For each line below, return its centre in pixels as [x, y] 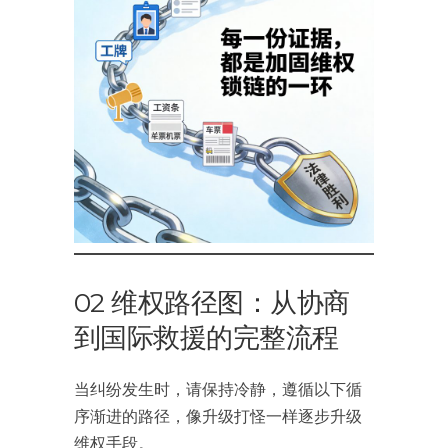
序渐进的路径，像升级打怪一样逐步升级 [218, 415]
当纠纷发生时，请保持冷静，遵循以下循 [218, 388]
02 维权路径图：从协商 [212, 302]
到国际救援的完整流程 [206, 337]
